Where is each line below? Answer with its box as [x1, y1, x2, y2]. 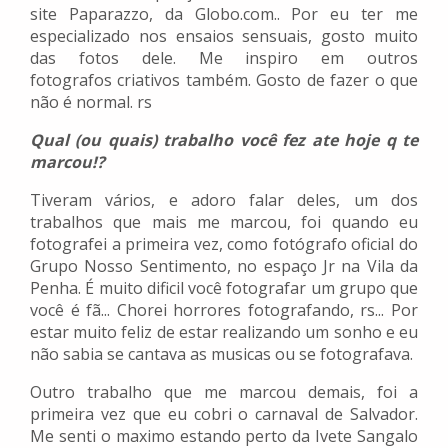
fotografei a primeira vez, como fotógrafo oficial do [30, 233, 418, 256]
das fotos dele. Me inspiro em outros [30, 47, 418, 70]
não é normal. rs [30, 91, 152, 114]
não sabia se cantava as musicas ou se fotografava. [30, 343, 413, 366]
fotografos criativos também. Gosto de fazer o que [30, 69, 418, 92]
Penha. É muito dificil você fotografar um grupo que [30, 277, 418, 300]
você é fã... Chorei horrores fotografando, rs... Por [30, 299, 418, 322]
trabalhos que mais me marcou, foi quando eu [30, 211, 418, 234]
